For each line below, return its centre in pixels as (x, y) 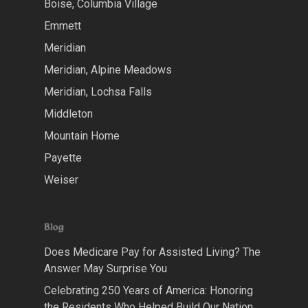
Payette (63, 158)
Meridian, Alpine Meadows (108, 70)
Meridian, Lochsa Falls (98, 92)
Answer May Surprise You (106, 269)
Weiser (61, 180)
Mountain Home (82, 136)
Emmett (63, 26)
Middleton (68, 114)
